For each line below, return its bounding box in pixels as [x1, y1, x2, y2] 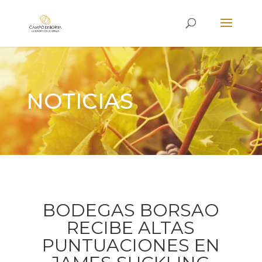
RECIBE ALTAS [67, 217, 195, 239]
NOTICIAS [26, 88, 133, 114]
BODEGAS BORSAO [42, 199, 219, 221]
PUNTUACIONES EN [42, 235, 220, 256]
